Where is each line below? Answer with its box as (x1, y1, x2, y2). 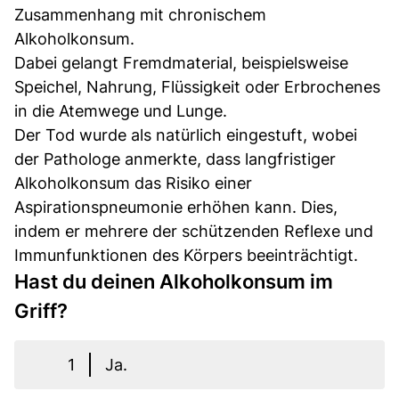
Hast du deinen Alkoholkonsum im (14, 270, 333, 294)
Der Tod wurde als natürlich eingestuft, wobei (14, 126, 357, 145)
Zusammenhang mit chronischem (14, 5, 266, 25)
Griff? (14, 299, 68, 323)
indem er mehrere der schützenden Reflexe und (14, 222, 373, 241)
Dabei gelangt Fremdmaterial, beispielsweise (14, 53, 348, 73)
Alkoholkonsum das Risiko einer (14, 174, 252, 193)
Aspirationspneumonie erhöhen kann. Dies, (14, 198, 338, 217)
